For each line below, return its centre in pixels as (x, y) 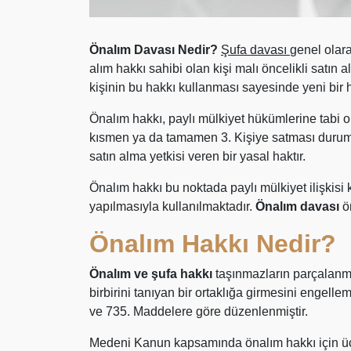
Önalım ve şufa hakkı (152, 274)
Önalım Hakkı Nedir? (213, 244)
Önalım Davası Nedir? (155, 50)
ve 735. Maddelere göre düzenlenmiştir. (199, 311)
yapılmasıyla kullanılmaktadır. (172, 206)
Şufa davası (255, 50)
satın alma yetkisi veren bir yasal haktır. (197, 156)
